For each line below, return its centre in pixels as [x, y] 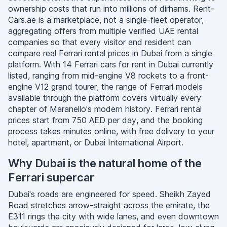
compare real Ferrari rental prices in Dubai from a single [110, 53]
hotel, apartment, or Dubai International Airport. [96, 142]
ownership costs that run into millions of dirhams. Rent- [111, 9]
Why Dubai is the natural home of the [105, 163]
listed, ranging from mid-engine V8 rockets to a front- [108, 75]
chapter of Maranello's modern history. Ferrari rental [105, 109]
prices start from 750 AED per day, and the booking [105, 120]
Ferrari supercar [51, 177]
